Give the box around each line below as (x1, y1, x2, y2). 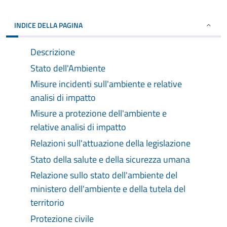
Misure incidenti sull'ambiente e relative (30, 77, 182, 91)
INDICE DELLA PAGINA (14, 20, 83, 30)
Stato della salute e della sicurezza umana (30, 153, 190, 166)
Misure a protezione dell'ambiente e (30, 106, 167, 120)
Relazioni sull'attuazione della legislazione (30, 136, 191, 150)
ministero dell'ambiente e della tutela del (30, 182, 185, 196)
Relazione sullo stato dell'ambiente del (30, 168, 177, 182)
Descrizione (30, 45, 75, 59)
